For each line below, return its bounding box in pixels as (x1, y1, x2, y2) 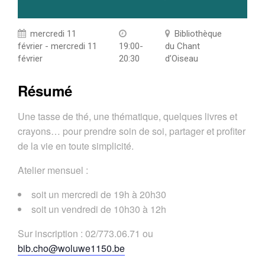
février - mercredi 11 (18, 41, 97, 52)
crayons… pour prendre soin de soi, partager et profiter (18, 124, 245, 138)
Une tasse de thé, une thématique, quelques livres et (18, 109, 237, 124)
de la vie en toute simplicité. (18, 139, 134, 153)
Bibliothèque (174, 28, 222, 40)
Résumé (18, 80, 72, 101)
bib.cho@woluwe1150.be (18, 241, 125, 256)
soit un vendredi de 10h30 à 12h (31, 202, 166, 216)
